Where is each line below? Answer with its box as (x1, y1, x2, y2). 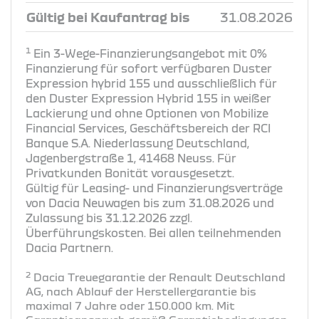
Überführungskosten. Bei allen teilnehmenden (26, 226, 281, 239)
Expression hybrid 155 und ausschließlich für (26, 76, 277, 90)
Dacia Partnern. (26, 241, 113, 254)
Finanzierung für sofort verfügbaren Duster (26, 61, 272, 75)
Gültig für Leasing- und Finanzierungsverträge (26, 181, 283, 194)
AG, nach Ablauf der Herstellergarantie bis (26, 285, 256, 297)
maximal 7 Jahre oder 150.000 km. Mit (26, 299, 235, 311)
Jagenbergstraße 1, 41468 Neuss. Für (26, 151, 236, 164)
